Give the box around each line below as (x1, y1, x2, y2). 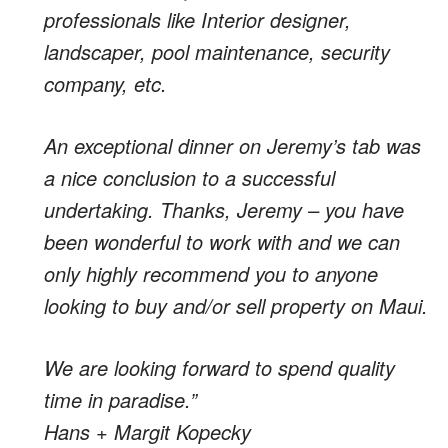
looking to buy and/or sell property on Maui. (44, 291, 428, 320)
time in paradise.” (44, 385, 197, 414)
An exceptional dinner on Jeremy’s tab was (44, 131, 421, 160)
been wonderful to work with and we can (44, 227, 400, 256)
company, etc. (44, 69, 167, 98)
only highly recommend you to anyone (44, 259, 378, 288)
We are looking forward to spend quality (44, 353, 395, 382)
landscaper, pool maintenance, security (44, 37, 390, 66)
